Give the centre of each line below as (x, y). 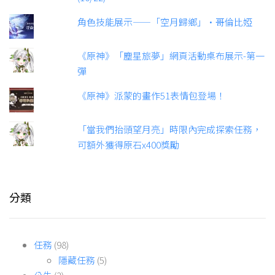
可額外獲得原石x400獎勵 (129, 144)
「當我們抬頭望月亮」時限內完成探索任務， (170, 129)
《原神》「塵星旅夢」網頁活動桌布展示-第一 (171, 55)
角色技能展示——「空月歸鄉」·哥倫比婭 (165, 21)
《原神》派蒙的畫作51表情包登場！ (152, 95)
